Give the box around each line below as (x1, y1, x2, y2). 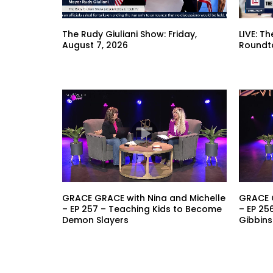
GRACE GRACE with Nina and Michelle (62, 191, 225, 204)
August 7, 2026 (62, 38, 128, 51)
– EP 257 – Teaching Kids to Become (62, 202, 222, 215)
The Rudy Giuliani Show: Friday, (62, 27, 197, 40)
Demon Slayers (62, 213, 129, 226)
